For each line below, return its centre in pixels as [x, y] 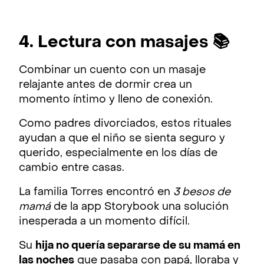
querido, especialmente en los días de [118, 154]
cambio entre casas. [72, 168]
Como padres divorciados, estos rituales [125, 124]
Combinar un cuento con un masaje [112, 70]
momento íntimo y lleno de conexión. [116, 100]
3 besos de [202, 192]
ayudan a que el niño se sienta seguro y [122, 139]
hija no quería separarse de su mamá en [138, 246]
